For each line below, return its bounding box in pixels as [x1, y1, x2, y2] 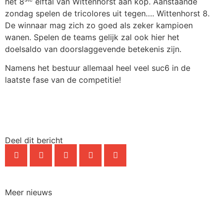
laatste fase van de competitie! [5, 74, 121, 85]
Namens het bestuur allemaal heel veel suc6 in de [5, 62, 190, 73]
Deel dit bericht [5, 135, 63, 146]
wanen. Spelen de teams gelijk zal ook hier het [5, 32, 179, 42]
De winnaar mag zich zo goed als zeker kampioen [5, 20, 193, 30]
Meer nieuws [5, 187, 52, 198]
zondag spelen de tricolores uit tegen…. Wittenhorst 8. [5, 8, 210, 18]
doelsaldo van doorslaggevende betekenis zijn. [5, 44, 181, 54]
